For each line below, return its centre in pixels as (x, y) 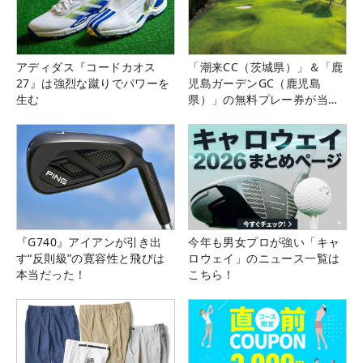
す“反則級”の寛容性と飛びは (91, 258)
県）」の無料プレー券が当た (264, 99)
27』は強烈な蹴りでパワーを (93, 83)
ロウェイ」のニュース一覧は (264, 258)
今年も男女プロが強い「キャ (264, 242)
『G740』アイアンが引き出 (89, 242)
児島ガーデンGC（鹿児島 (254, 83)
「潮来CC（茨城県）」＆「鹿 (266, 66)
